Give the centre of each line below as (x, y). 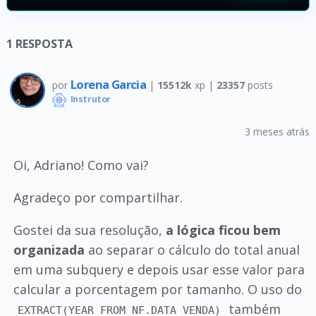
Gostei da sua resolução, (89, 230)
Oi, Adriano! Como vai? (81, 165)
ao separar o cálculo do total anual (192, 250)
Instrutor (89, 99)
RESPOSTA (44, 44)
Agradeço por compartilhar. (98, 197)
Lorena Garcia (109, 84)
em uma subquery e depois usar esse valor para (159, 269)
